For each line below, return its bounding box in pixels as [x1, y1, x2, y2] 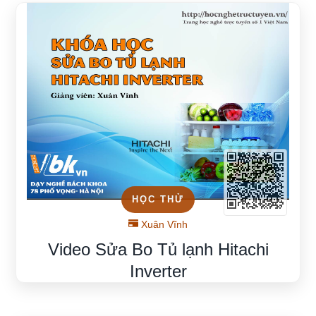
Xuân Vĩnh [138, 218, 188, 230]
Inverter [129, 261, 187, 281]
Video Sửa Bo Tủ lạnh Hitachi [47, 239, 269, 259]
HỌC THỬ [132, 193, 184, 205]
